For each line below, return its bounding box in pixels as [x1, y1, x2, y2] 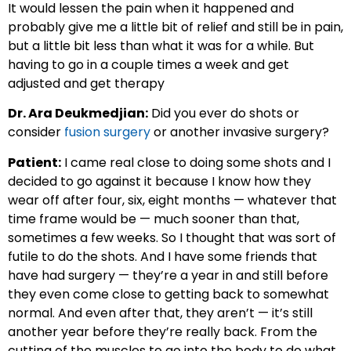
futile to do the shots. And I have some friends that [8, 247, 317, 266]
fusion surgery [64, 123, 150, 142]
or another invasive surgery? [150, 123, 329, 142]
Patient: [8, 153, 61, 172]
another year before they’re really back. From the [8, 322, 317, 341]
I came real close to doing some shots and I [61, 153, 331, 172]
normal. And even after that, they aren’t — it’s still [8, 303, 313, 322]
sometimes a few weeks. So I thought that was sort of [8, 228, 336, 247]
